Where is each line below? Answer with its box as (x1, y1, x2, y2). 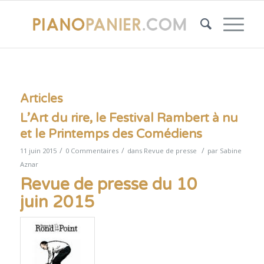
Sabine (219, 146, 242, 155)
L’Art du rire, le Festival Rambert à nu (19, 111, 238, 126)
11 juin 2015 (19, 146, 57, 155)
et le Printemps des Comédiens (19, 127, 202, 141)
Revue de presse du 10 (19, 174, 197, 194)
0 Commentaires (65, 146, 118, 155)
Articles (19, 92, 63, 106)
